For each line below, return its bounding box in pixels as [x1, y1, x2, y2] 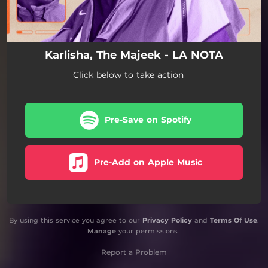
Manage [87, 227, 116, 235]
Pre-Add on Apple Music [94, 157, 202, 167]
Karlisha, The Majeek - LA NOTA [45, 48, 223, 62]
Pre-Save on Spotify [105, 114, 191, 125]
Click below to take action [73, 69, 184, 80]
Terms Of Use [210, 216, 257, 224]
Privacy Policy [142, 216, 192, 224]
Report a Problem [101, 248, 167, 257]
